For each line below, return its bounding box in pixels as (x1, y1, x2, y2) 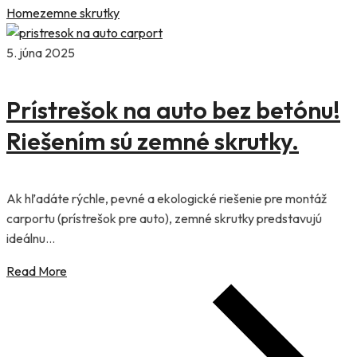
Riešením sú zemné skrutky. (6, 125, 299, 156)
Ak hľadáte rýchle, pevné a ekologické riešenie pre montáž (6, 190, 327, 206)
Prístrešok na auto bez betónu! (6, 94, 340, 125)
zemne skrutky (40, 4, 120, 21)
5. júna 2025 (6, 44, 75, 61)
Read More (6, 262, 67, 279)
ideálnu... (6, 229, 55, 246)
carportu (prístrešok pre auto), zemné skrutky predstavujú (6, 210, 322, 226)
